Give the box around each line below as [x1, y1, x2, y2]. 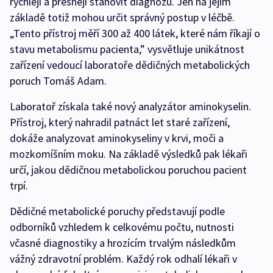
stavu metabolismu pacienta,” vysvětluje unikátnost [10, 41, 244, 56]
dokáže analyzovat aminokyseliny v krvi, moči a [10, 130, 224, 145]
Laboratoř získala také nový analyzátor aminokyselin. [10, 99, 251, 113]
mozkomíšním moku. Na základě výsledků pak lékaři [10, 146, 247, 161]
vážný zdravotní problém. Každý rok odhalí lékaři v [10, 251, 237, 266]
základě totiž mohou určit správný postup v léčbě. [10, 10, 235, 24]
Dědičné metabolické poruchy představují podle [10, 204, 225, 218]
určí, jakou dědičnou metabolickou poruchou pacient [10, 162, 247, 177]
